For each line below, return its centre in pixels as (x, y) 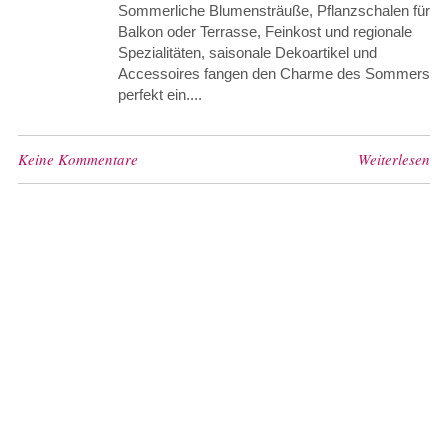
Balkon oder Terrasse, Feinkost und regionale (264, 31)
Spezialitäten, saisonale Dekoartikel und (247, 52)
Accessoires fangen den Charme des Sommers (273, 73)
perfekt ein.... (159, 94)
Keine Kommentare (77, 158)
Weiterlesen (394, 158)
